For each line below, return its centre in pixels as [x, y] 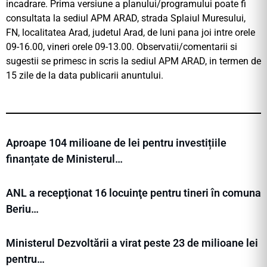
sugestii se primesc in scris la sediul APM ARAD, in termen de [133, 61]
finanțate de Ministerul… [64, 159]
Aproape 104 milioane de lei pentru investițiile [116, 143]
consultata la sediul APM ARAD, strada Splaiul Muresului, [126, 18]
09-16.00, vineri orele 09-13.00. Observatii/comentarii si [122, 47]
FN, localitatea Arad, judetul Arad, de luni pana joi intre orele [131, 33]
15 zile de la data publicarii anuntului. [85, 76]
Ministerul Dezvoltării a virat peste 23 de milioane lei [132, 243]
